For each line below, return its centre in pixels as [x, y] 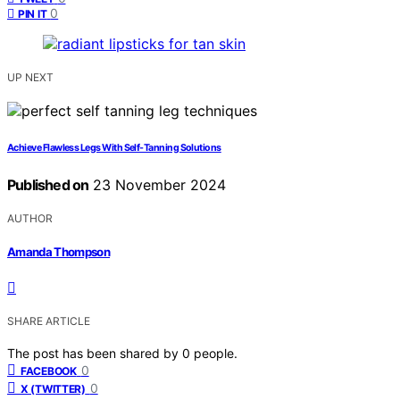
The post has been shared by [95, 354]
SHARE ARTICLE [49, 321]
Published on [48, 184]
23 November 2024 [158, 184]
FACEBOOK [49, 371]
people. [216, 354]
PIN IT [33, 13]
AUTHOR [30, 218]
